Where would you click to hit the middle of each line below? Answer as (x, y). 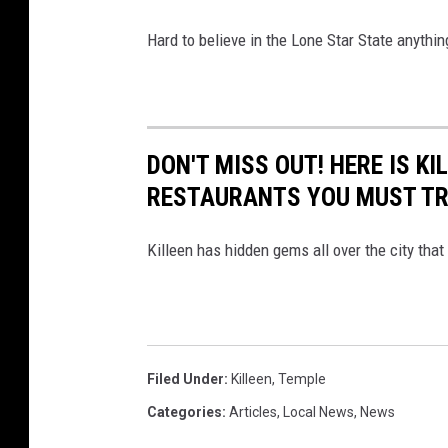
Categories (184, 412)
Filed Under (185, 379)
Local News (318, 412)
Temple (302, 379)
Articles (253, 412)
